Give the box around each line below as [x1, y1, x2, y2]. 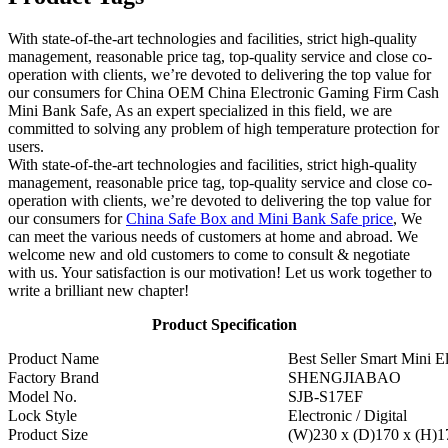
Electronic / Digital [288, 407, 407, 425]
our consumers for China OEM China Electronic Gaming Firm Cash [8, 84, 439, 102]
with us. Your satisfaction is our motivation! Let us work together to [8, 264, 432, 282]
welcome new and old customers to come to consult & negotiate [8, 246, 410, 264]
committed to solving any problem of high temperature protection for [8, 120, 439, 138]
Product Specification [151, 316, 297, 334]
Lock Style [8, 407, 77, 425]
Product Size [8, 426, 88, 444]
